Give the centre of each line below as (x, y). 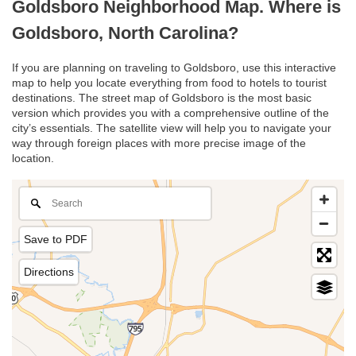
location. (33, 159)
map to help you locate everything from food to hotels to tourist (169, 83)
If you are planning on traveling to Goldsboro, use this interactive (174, 68)
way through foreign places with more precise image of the (159, 143)
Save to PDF (56, 240)
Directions (49, 272)
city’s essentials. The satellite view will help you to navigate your (172, 128)
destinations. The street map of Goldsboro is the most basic (162, 98)
